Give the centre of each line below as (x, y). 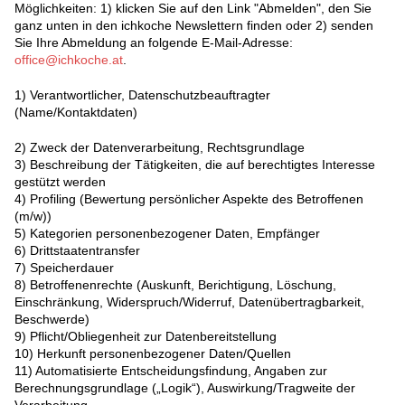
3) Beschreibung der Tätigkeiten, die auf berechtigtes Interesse (195, 165)
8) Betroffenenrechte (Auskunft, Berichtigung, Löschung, (175, 285)
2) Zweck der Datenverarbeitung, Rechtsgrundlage (160, 148)
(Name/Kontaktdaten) (76, 113)
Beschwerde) (52, 320)
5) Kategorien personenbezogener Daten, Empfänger (167, 234)
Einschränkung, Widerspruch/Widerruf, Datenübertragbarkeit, (189, 302)
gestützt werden (60, 182)
